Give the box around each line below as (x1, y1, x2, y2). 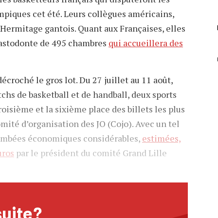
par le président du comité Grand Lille (14, 146, 167, 159)
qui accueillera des (109, 36, 183, 49)
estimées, (142, 132, 181, 144)
